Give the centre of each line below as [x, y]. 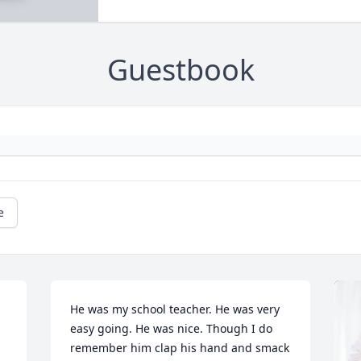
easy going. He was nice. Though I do [172, 329]
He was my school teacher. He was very [175, 309]
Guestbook [180, 70]
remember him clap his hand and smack [180, 348]
